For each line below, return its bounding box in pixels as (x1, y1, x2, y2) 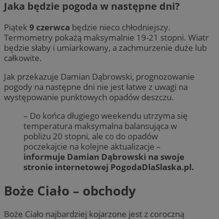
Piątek (4, 21, 29, 33)
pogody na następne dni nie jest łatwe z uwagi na (4, 81, 188, 93)
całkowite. (4, 52, 42, 64)
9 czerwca (29, 21, 72, 33)
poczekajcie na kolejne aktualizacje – (23, 141, 161, 153)
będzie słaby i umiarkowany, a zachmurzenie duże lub (4, 42, 207, 53)
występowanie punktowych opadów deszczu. (4, 91, 174, 103)
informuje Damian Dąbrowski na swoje (23, 151, 184, 163)
